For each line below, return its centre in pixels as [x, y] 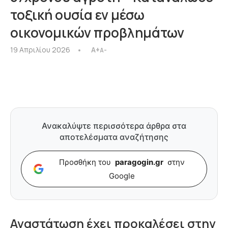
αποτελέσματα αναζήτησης [114, 137]
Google [122, 176]
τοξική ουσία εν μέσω [77, 15]
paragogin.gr [139, 162]
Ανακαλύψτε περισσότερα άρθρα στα [114, 126]
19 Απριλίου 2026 [40, 50]
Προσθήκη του [86, 162]
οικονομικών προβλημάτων [97, 33]
